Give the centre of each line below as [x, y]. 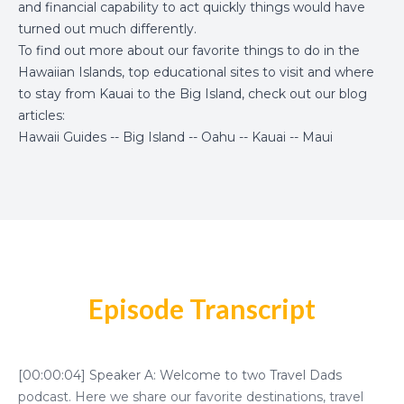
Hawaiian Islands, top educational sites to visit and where [196, 72]
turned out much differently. [107, 29]
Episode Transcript [202, 308]
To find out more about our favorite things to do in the [189, 50]
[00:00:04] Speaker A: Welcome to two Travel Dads [180, 375]
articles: [41, 115]
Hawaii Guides [62, 137]
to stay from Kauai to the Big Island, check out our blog [193, 94]
